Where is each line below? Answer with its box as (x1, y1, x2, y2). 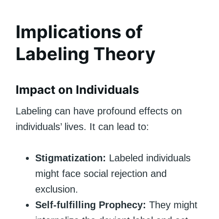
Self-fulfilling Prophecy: (35, 199, 146, 210)
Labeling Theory (16, 43, 155, 65)
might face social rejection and (35, 168, 167, 179)
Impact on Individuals (16, 82, 139, 97)
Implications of (16, 21, 143, 43)
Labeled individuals (106, 152, 191, 163)
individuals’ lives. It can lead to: (16, 121, 149, 132)
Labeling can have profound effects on (16, 105, 182, 116)
